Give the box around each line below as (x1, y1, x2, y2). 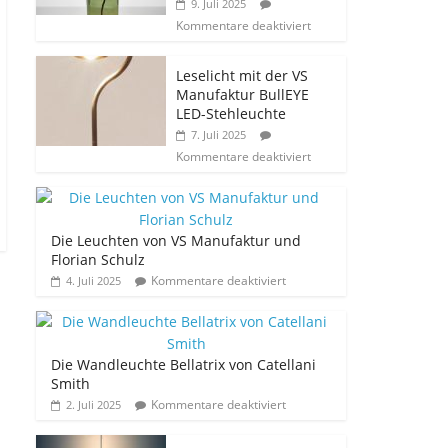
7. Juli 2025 (191, 126, 246, 142)
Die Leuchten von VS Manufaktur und (51, 230, 301, 250)
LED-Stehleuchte (176, 103, 286, 123)
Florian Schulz (51, 249, 145, 269)
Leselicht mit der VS (176, 65, 308, 85)
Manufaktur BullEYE (176, 84, 309, 104)
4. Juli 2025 (66, 272, 121, 288)
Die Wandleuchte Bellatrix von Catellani (51, 354, 316, 374)
